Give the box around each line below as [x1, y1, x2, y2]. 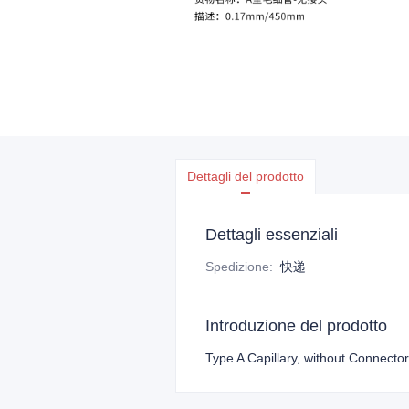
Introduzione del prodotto [205, 317, 387, 335]
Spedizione [205, 259, 269, 274]
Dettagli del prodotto [187, 169, 304, 184]
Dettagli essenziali [205, 225, 338, 244]
